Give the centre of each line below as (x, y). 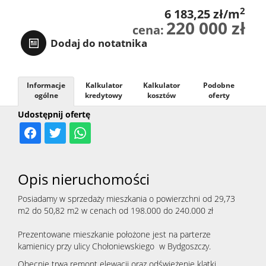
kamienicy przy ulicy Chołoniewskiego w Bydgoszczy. (114, 246)
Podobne (219, 85)
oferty (219, 96)
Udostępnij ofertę (54, 115)
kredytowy (104, 96)
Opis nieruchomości (84, 179)
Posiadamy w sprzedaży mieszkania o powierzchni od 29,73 (126, 199)
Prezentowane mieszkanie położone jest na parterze (114, 235)
